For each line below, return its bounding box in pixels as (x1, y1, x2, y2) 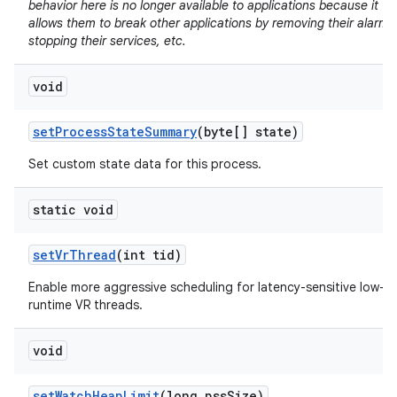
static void (33, 201, 113, 218)
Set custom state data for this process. (28, 156, 261, 172)
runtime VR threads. (28, 297, 143, 313)
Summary (144, 123, 197, 140)
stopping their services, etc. (28, 33, 186, 49)
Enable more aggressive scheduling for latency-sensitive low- (28, 279, 385, 295)
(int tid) (116, 246, 182, 263)
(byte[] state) (197, 123, 299, 140)
